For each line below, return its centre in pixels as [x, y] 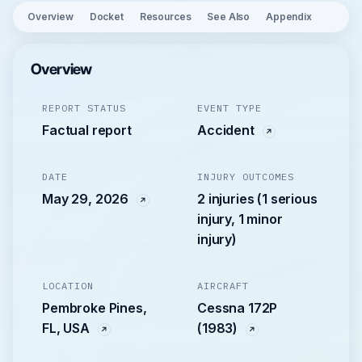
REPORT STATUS [84, 108]
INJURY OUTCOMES [246, 177]
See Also [229, 17]
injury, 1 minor [240, 219]
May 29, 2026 [87, 199]
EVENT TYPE [229, 108]
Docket [106, 17]
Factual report [87, 130]
